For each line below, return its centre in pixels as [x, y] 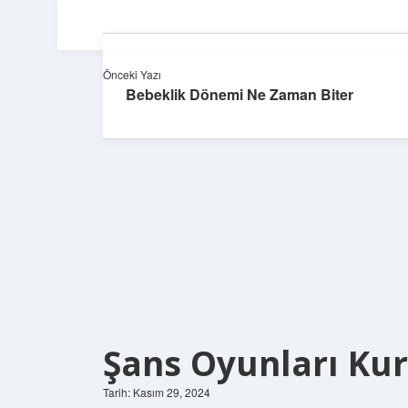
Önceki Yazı [132, 74]
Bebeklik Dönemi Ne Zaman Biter [240, 94]
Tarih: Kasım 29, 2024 [157, 392]
